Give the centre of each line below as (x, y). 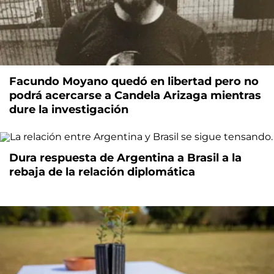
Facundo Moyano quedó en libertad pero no (134, 81)
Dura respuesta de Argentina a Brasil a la (125, 157)
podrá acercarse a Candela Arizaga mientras (135, 95)
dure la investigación (69, 109)
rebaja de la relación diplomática (102, 172)
